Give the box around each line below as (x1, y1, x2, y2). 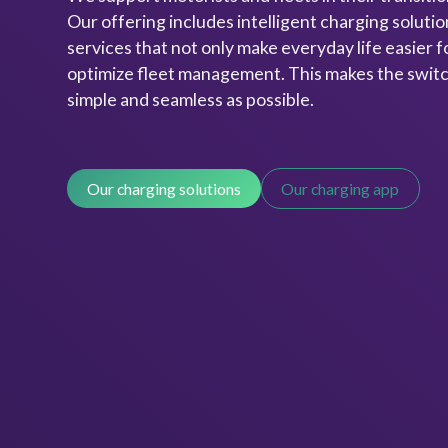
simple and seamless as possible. (67, 87, 315, 110)
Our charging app (281, 179, 400, 199)
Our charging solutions (86, 179, 241, 199)
